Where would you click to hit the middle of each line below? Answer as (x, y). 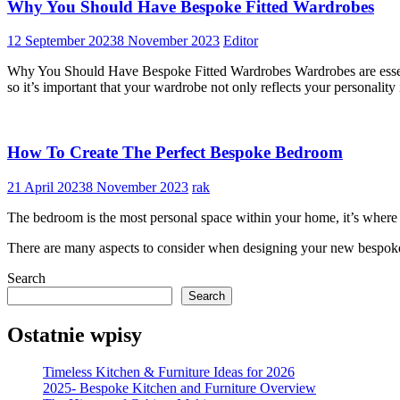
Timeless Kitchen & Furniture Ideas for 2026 (169, 372)
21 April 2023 (46, 187)
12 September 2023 (62, 41)
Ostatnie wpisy (75, 334)
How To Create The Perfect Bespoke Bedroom (175, 152)
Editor (241, 41)
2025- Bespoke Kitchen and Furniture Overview (179, 388)
